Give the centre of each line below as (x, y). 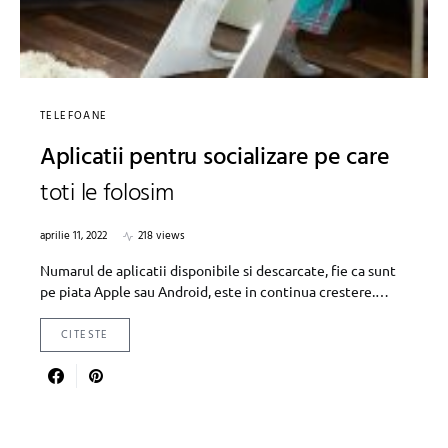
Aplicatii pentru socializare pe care (215, 158)
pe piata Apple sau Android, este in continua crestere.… (214, 291)
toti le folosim (107, 194)
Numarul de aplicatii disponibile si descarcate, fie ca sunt (218, 270)
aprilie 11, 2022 (73, 236)
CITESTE (85, 335)
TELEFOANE (74, 116)
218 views (161, 236)
